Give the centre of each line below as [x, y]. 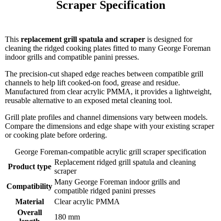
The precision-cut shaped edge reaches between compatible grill [104, 74]
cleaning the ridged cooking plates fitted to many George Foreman [108, 48]
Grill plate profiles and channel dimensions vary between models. [106, 117]
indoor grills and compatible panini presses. [72, 57]
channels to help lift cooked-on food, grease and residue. [92, 83]
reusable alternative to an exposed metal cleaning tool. [89, 101]
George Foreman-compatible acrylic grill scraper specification [110, 152]
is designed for [169, 39]
